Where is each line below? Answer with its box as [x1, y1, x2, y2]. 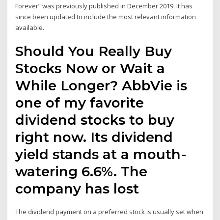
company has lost [15, 180, 139, 197]
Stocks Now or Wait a [15, 60, 165, 77]
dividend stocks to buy [15, 111, 175, 129]
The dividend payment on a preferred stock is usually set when [15, 207, 204, 217]
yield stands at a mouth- [15, 146, 187, 163]
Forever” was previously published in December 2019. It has [15, 1, 193, 10]
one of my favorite [15, 94, 144, 111]
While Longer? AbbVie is [15, 77, 188, 94]
